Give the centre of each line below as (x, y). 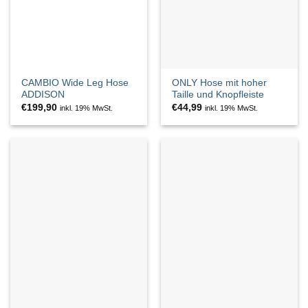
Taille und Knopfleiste (218, 95)
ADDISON (43, 95)
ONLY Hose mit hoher (220, 83)
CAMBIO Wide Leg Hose (75, 83)
